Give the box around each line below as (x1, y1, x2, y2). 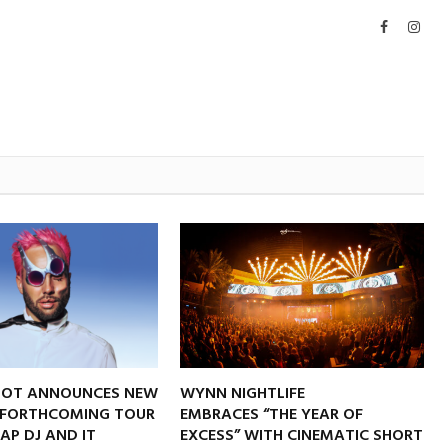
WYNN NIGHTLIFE (180, 380, 306, 407)
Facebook (387, 18, 441, 33)
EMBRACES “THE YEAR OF (180, 401, 364, 428)
